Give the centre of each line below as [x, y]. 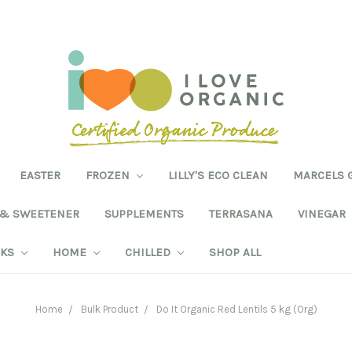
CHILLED [149, 252]
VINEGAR [322, 213]
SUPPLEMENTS [144, 213]
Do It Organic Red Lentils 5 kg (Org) [236, 309]
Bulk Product [109, 309]
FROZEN [109, 175]
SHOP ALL [235, 252]
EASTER [40, 175]
